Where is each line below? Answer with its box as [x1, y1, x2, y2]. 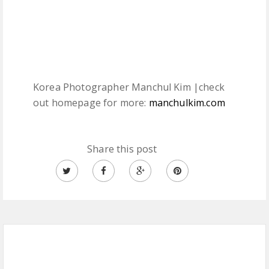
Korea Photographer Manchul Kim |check [33, 80, 225, 94]
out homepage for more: [33, 96, 149, 110]
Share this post [87, 142, 157, 156]
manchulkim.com [148, 96, 225, 110]
